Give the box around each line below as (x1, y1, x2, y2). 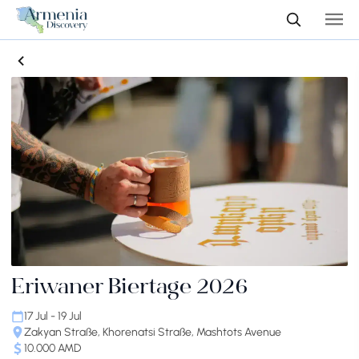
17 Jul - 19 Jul (24, 309, 82, 324)
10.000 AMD (24, 341, 81, 356)
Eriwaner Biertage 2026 (11, 277, 248, 301)
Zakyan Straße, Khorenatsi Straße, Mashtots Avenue (24, 325, 281, 340)
